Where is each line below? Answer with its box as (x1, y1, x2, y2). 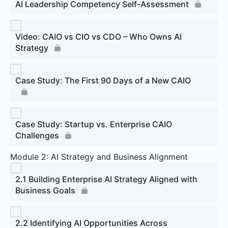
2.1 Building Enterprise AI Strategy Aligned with (15, 174, 197, 184)
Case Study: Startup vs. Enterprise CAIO (15, 119, 172, 129)
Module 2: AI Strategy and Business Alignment (10, 151, 188, 162)
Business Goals (15, 185, 75, 195)
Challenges (15, 130, 59, 140)
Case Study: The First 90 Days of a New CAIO (15, 75, 191, 85)
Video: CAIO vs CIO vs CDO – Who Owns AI (15, 31, 182, 42)
